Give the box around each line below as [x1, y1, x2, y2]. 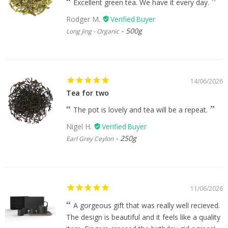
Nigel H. [66, 121, 94, 131]
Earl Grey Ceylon [66, 134, 113, 143]
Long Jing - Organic [66, 26, 119, 36]
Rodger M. [66, 14, 102, 24]
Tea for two [66, 88, 109, 98]
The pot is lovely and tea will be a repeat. [73, 104, 208, 115]
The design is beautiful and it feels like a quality [66, 212, 220, 222]
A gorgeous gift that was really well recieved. [73, 200, 220, 210]
